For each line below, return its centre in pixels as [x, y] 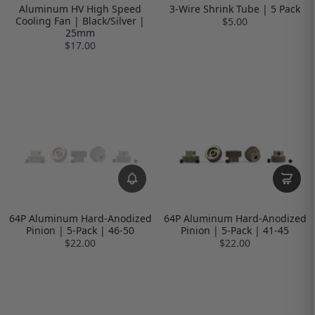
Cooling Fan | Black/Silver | [80, 21]
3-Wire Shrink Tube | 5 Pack [235, 9]
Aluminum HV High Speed [80, 9]
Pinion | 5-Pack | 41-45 [235, 231]
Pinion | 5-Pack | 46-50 [80, 231]
